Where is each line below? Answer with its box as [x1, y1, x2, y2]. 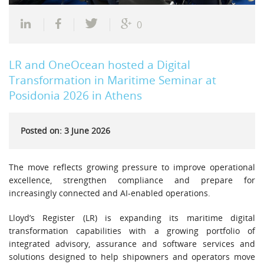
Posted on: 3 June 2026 [21, 124, 110, 136]
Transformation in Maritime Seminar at [9, 71, 216, 88]
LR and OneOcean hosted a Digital [9, 56, 190, 72]
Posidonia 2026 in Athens [9, 87, 142, 103]
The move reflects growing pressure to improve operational [9, 161, 255, 173]
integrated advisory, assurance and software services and [9, 237, 255, 249]
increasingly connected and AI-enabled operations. [9, 187, 210, 199]
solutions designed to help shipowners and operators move [9, 250, 255, 262]
